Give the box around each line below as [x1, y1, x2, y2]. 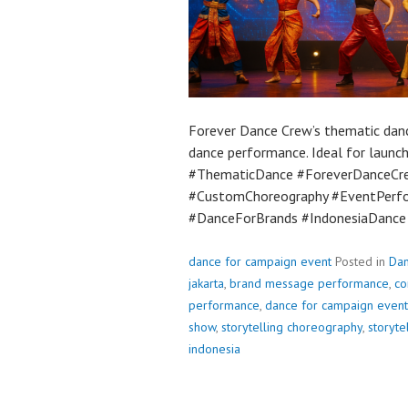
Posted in [335, 253, 389, 270]
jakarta [189, 275, 224, 291]
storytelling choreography [221, 319, 362, 335]
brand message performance [229, 275, 389, 291]
